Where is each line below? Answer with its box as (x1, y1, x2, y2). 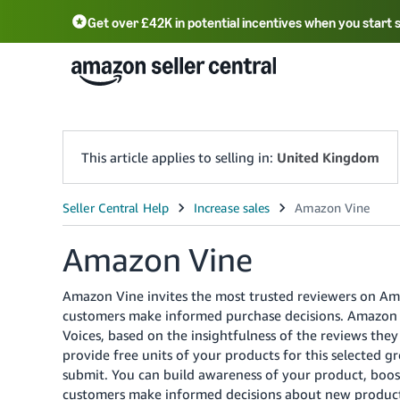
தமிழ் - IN (215, 103, 284, 123)
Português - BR (80, 103, 197, 123)
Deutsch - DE (262, 61, 362, 81)
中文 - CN (80, 62, 152, 82)
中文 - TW (170, 62, 244, 82)
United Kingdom (277, 149, 379, 165)
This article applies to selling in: (81, 149, 277, 165)
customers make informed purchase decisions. (62, 307, 344, 323)
